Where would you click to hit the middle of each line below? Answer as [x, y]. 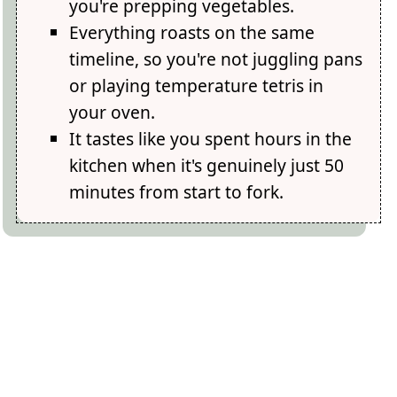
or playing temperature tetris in [197, 85]
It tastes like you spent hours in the [211, 138]
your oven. [113, 112]
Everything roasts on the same [192, 32]
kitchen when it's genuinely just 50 [207, 165]
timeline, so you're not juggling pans [216, 58]
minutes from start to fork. [177, 191]
